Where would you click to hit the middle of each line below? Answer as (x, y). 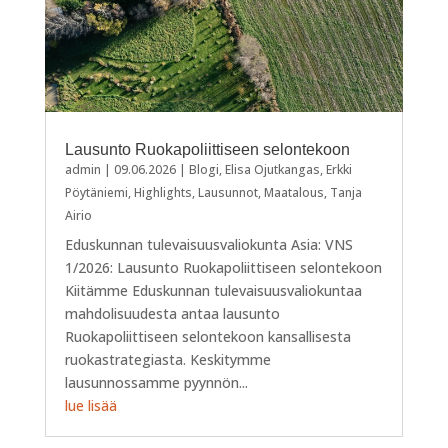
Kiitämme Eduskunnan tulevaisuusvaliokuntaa (213, 291)
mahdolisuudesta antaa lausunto (172, 314)
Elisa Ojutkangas (272, 170)
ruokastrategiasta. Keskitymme (167, 360)
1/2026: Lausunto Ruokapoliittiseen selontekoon (223, 268)
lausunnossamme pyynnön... (156, 383)
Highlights (162, 193)
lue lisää (90, 406)
